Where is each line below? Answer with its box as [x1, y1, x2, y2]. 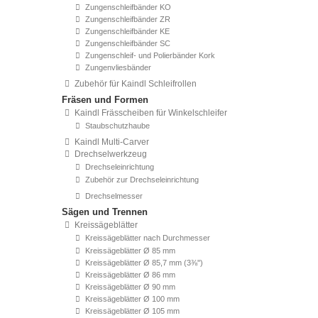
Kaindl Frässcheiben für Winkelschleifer [72, 108, 227, 118]
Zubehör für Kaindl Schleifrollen [72, 79, 197, 89]
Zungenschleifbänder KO [83, 3, 171, 11]
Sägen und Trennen [62, 207, 148, 217]
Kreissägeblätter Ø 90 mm [83, 283, 175, 291]
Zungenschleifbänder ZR [83, 15, 170, 23]
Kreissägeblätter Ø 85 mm [83, 246, 175, 255]
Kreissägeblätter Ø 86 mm [83, 270, 175, 279]
